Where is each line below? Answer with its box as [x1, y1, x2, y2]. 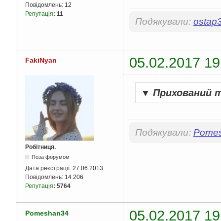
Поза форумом [32, 154, 70, 160]
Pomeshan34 [25, 209, 69, 217]
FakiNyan [25, 56, 57, 65]
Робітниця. [25, 144, 56, 151]
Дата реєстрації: [25, 165, 73, 172]
